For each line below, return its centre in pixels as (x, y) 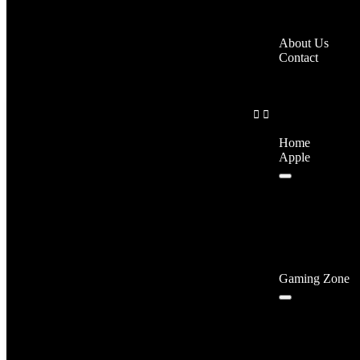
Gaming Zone (314, 278)
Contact (298, 57)
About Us (303, 43)
